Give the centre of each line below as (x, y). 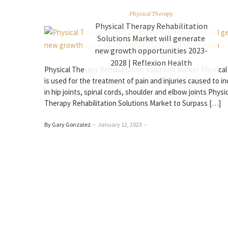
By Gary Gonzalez (67, 124)
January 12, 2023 (120, 124)
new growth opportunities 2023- (151, 50)
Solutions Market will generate (151, 38)
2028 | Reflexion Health (151, 62)
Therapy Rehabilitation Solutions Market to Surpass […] (133, 103)
